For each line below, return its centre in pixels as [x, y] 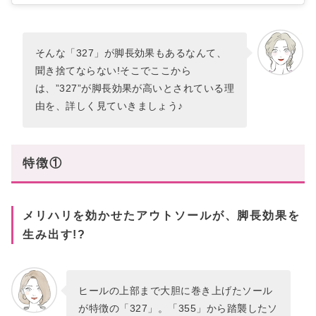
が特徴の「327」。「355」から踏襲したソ [178, 309]
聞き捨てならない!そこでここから [113, 71]
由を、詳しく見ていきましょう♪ [109, 106]
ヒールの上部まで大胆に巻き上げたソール [176, 291]
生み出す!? [54, 235]
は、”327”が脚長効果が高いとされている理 [135, 89]
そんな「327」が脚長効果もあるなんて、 [131, 53]
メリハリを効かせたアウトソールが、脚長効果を [162, 215]
